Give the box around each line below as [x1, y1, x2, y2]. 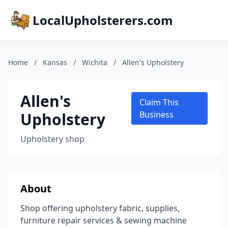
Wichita [82, 58, 107, 67]
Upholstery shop [20, 133, 84, 145]
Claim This [139, 97, 179, 108]
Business [139, 109, 174, 120]
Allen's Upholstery [122, 58, 184, 67]
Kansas [43, 58, 67, 67]
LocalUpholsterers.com [33, 12, 173, 28]
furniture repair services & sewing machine [20, 215, 187, 226]
